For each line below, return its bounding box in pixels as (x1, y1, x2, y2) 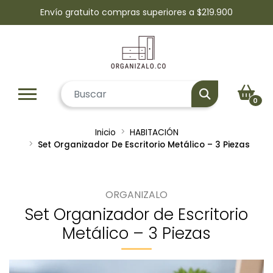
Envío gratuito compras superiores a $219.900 (40, 6, 233, 18)
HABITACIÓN (129, 127, 179, 138)
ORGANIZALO (105, 188, 168, 202)
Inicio (94, 127, 116, 138)
